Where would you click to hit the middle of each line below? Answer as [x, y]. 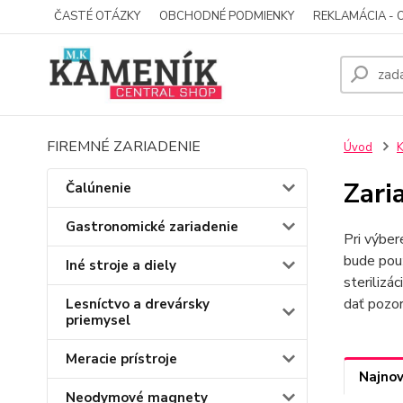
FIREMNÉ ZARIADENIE [124, 147]
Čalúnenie [99, 188]
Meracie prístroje [121, 359]
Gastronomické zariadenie [152, 227]
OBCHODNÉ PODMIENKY [227, 16]
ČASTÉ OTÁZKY [97, 16]
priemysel [98, 320]
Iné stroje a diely [121, 265]
